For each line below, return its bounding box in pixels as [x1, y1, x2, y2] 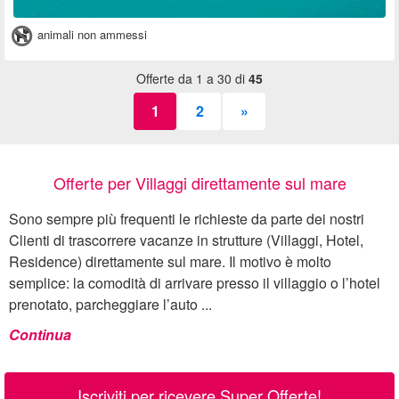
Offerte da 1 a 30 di [136, 69, 248, 88]
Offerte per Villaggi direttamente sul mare [53, 171, 346, 195]
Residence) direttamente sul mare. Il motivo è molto [9, 251, 331, 273]
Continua [9, 324, 71, 346]
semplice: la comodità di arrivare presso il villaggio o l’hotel [9, 273, 380, 294]
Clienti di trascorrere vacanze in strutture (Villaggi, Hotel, [9, 230, 363, 251]
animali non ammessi [33, 26, 147, 44]
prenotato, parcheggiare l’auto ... [9, 294, 212, 315]
